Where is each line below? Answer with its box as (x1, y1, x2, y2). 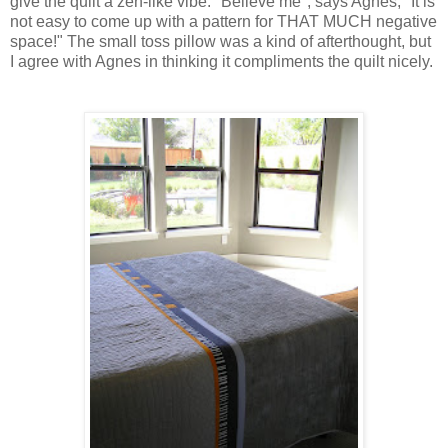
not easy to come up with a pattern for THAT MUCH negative (10, 12, 437, 30)
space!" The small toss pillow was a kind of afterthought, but (10, 32, 431, 50)
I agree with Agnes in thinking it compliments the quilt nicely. (10, 52, 433, 70)
